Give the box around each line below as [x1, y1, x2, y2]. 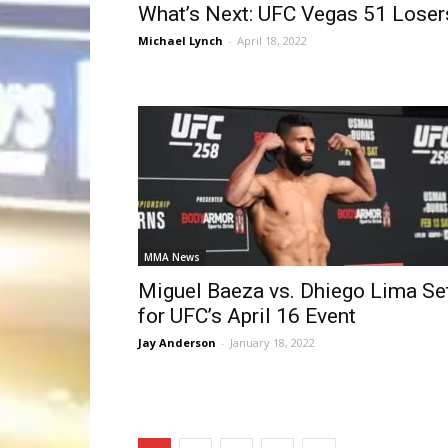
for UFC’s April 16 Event [138, 304, 356, 328]
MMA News [144, 250, 200, 264]
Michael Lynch [138, 33, 223, 48]
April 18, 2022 [237, 33, 307, 48]
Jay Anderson [138, 335, 216, 350]
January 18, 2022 [230, 335, 315, 350]
